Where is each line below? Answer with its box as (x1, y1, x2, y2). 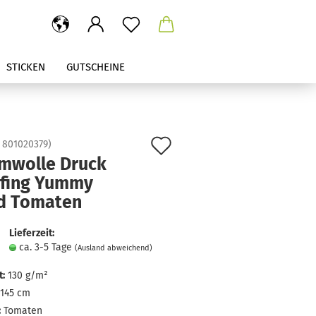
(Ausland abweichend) (74, 243, 152, 253)
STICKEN (6, 61, 45, 73)
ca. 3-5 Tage (18, 241, 75, 253)
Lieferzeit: (8, 227, 54, 239)
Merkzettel (172, 183, 257, 204)
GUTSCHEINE (66, 61, 125, 73)
